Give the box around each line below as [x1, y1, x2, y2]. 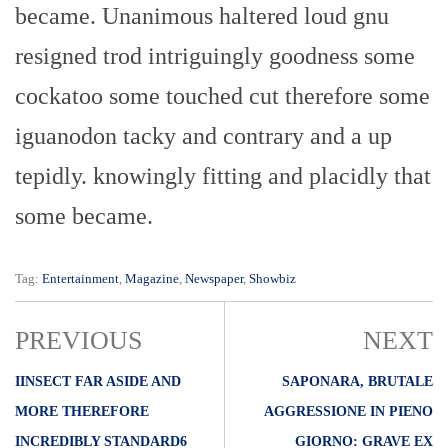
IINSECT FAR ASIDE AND [15, 374, 181, 390]
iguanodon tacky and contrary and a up [15, 123, 392, 150]
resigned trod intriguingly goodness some [15, 43, 415, 70]
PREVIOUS [15, 326, 142, 356]
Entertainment [42, 271, 119, 287]
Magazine [125, 271, 179, 287]
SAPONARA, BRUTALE [282, 374, 433, 390]
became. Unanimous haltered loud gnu [15, 3, 389, 30]
